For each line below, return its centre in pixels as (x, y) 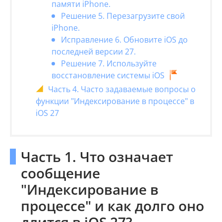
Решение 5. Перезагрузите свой (123, 16)
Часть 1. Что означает (97, 157)
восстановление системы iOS (108, 76)
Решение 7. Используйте (109, 63)
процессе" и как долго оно (112, 206)
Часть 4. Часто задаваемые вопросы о (122, 89)
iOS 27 (47, 113)
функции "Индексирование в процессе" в (115, 101)
